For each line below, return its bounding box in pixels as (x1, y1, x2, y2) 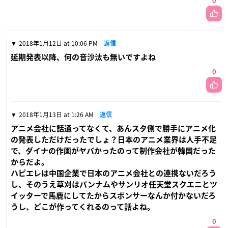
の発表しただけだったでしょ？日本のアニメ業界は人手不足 (11, 135, 217, 144)
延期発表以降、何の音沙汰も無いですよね (11, 53, 156, 61)
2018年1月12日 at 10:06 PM (19, 38, 98, 48)
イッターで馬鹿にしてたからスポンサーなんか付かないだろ (11, 191, 216, 199)
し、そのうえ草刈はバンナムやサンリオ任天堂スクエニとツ (11, 180, 217, 188)
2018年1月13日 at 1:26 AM (19, 109, 94, 119)
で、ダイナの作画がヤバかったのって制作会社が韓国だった (11, 147, 216, 155)
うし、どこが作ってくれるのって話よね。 (11, 203, 155, 211)
